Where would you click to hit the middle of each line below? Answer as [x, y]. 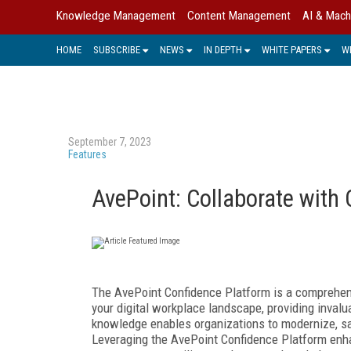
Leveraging [121, 339]
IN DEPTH [223, 49]
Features [87, 154]
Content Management [239, 16]
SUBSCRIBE [117, 49]
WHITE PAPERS [292, 49]
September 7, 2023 [110, 141]
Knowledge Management [116, 16]
